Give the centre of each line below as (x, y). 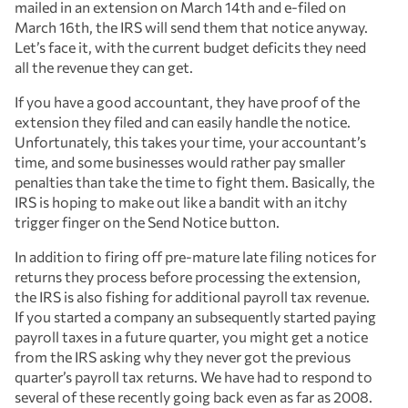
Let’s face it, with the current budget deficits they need (190, 46)
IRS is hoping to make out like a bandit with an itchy (181, 201)
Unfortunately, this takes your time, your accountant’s (190, 141)
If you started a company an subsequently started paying (195, 316)
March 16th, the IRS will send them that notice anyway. (191, 26)
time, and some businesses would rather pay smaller (180, 161)
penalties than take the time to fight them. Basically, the (194, 181)
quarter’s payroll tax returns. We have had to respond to (194, 376)
